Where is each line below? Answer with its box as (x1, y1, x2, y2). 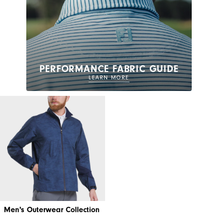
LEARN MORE (89, 74, 129, 81)
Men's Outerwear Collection (4, 205, 100, 215)
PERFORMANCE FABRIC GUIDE (39, 63, 179, 75)
